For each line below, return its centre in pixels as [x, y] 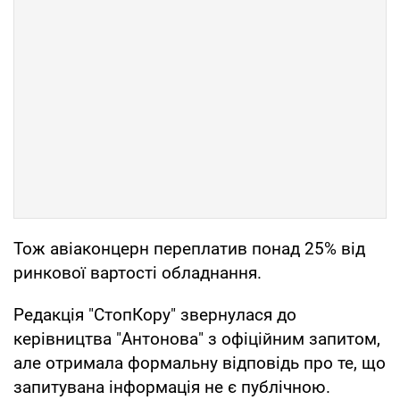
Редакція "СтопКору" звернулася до [155, 314]
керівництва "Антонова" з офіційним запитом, [197, 338]
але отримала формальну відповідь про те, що [200, 362]
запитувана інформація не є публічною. [172, 387]
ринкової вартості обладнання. [137, 272]
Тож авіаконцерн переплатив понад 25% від [189, 248]
